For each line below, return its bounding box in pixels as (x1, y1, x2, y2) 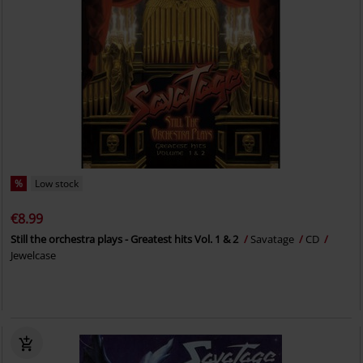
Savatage (250, 232, 297, 247)
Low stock (35, 177, 79, 191)
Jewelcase (11, 248, 57, 263)
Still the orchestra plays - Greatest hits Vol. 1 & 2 (11, 232, 241, 247)
